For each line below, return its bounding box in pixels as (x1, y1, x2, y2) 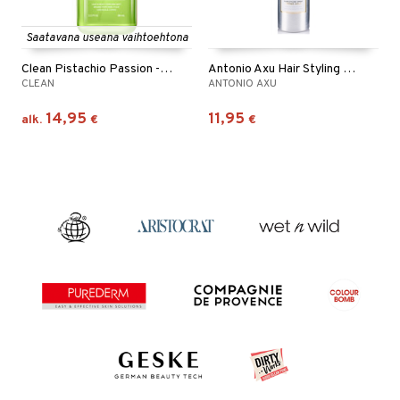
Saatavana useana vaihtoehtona (25, 31, 188, 46)
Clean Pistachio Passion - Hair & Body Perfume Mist (160, 62, 172, 77)
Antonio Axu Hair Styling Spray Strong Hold (343, 62, 355, 77)
